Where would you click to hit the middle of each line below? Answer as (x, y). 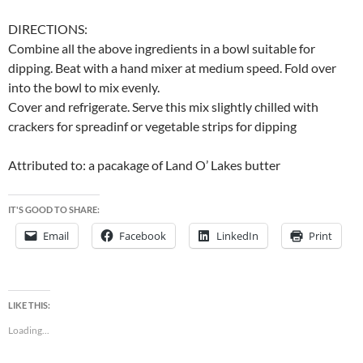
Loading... (29, 331)
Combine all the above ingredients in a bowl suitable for (162, 49)
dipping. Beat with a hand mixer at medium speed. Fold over (172, 68)
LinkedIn (237, 236)
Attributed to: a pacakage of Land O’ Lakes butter (144, 165)
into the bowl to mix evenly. (84, 88)
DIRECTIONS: (48, 29)
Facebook (143, 236)
